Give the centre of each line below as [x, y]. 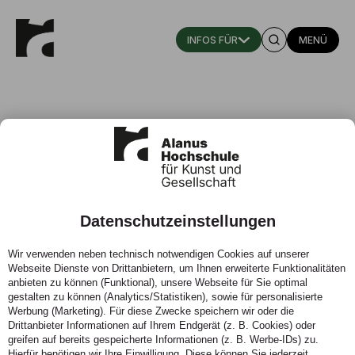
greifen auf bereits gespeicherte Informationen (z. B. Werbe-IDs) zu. [163, 340]
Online [61, 292]
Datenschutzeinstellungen [177, 221]
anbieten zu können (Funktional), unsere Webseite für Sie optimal [158, 282]
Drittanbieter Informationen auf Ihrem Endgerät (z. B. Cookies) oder [162, 325]
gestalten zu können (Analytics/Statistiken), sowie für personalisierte [165, 297]
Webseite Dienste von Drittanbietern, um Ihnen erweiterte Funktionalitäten [177, 268]
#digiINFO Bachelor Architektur [160, 240]
